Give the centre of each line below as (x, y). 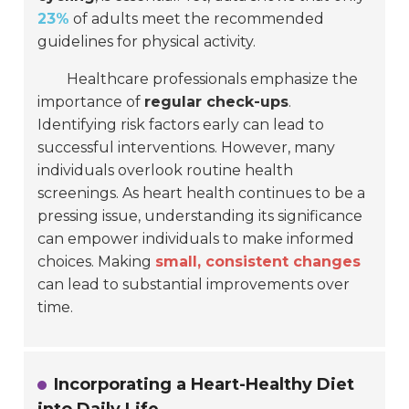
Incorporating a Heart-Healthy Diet (204, 385)
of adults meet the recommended (197, 19)
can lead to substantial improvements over (194, 285)
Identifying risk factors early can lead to (181, 125)
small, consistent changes (258, 262)
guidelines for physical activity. (147, 42)
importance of (91, 102)
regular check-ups (217, 102)
